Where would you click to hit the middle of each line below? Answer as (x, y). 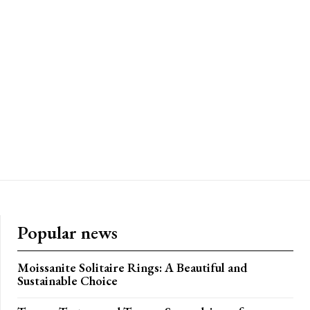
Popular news (67, 233)
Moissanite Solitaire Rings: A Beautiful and (132, 268)
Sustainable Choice (67, 281)
